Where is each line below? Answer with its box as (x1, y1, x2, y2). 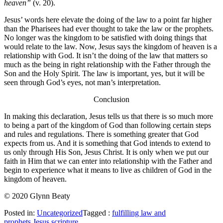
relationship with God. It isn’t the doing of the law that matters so (4, 51, 208, 60)
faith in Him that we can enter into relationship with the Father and (4, 157, 212, 166)
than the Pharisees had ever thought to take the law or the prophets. (4, 24, 214, 33)
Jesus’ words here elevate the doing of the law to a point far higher (4, 15, 212, 24)
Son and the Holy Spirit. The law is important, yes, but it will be (4, 69, 205, 78)
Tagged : (83, 209, 112, 218)
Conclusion (94, 95, 129, 104)
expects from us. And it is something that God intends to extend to (4, 139, 211, 148)
